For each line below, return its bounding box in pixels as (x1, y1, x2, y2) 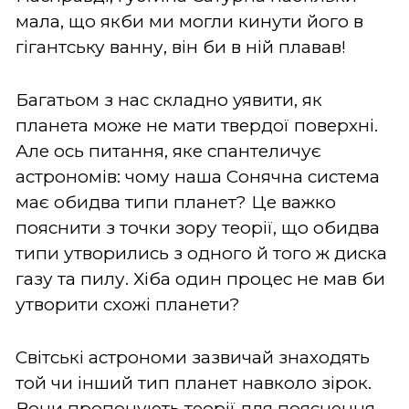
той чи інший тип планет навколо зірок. (16, 372, 372, 393)
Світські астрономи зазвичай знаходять (16, 346, 370, 368)
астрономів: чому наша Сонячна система (16, 165, 380, 187)
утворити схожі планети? (16, 293, 240, 315)
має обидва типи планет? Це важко (16, 191, 336, 213)
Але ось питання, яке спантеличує (16, 140, 321, 162)
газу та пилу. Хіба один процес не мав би (16, 267, 385, 289)
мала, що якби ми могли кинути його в (16, 10, 363, 32)
